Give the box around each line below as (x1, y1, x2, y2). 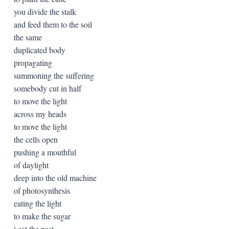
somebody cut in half (13, 82, 81, 94)
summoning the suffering (13, 70, 94, 81)
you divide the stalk (13, 6, 76, 17)
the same (13, 31, 42, 42)
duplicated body (13, 44, 65, 55)
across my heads (13, 108, 66, 119)
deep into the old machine (13, 172, 97, 183)
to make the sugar (13, 210, 71, 221)
